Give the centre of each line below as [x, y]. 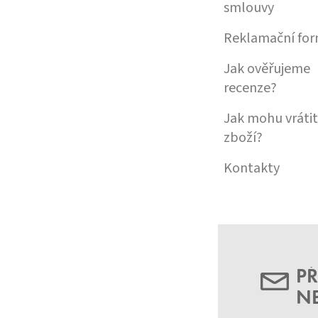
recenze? [250, 88]
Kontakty [252, 168]
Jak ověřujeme [267, 68]
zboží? [243, 137]
